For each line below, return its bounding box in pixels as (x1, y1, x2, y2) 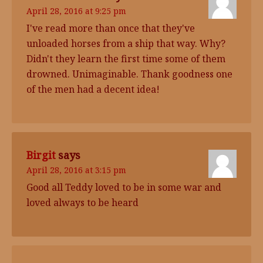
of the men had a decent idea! (26, 83, 160, 96)
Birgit (26, 148, 56, 162)
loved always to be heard (26, 196, 139, 209)
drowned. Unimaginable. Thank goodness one (26, 68, 232, 80)
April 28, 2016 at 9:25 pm (26, 5, 126, 16)
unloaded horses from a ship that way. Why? (26, 37, 225, 50)
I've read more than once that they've (26, 22, 195, 35)
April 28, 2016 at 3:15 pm (26, 164, 126, 176)
